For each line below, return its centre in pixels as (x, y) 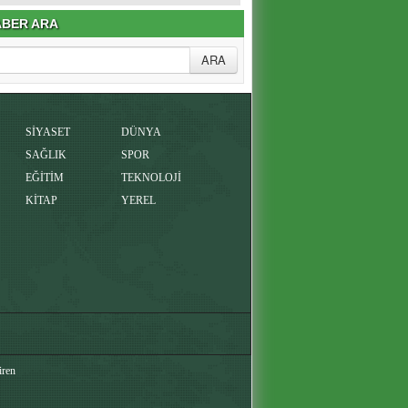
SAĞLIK (46, 154)
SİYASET (48, 132)
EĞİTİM (45, 177)
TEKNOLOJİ (151, 177)
